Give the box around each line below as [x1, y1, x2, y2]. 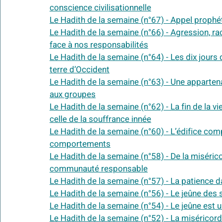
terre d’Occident [50, 63, 110, 76]
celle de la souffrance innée [50, 113, 151, 126]
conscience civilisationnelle [50, 1, 151, 14]
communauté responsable [50, 163, 148, 175]
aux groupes [50, 88, 96, 101]
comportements [50, 138, 111, 151]
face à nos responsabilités [50, 39, 148, 52]
